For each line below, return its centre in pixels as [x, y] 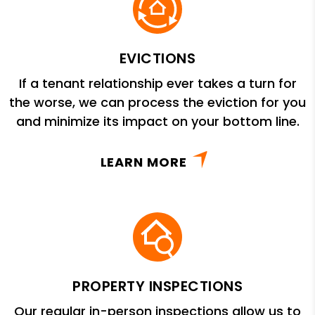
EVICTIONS [157, 58]
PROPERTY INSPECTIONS [157, 286]
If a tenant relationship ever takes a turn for [157, 83]
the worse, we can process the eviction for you [157, 102]
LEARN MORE [143, 162]
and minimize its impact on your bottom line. [157, 121]
